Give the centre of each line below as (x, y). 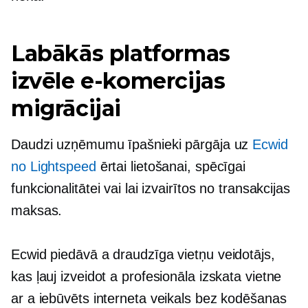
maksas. (37, 210)
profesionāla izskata (181, 276)
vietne (262, 276)
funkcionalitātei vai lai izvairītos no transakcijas (151, 188)
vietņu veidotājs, (224, 254)
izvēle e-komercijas (118, 80)
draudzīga (143, 254)
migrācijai (66, 108)
